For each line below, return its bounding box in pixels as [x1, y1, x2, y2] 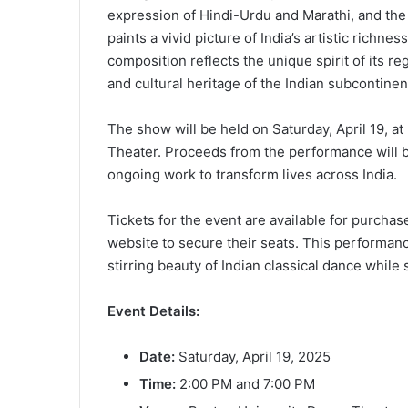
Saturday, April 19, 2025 [175, 347, 331, 365]
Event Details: [107, 301, 199, 320]
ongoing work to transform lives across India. [107, 165, 397, 183]
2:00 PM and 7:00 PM [176, 374, 315, 393]
